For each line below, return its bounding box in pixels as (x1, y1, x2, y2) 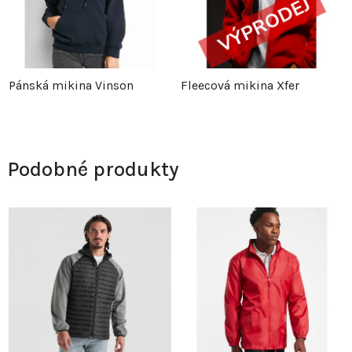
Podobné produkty (8, 157, 179, 182)
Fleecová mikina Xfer (181, 78, 299, 93)
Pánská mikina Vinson (9, 78, 134, 93)
